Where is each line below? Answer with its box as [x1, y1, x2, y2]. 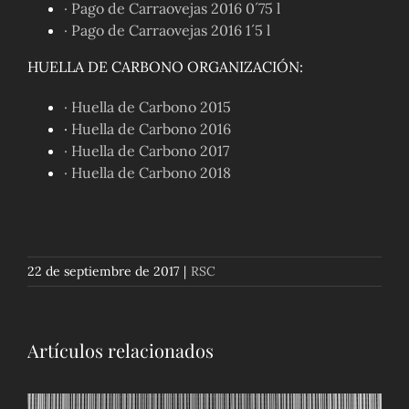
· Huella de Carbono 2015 [63, 98, 231, 117]
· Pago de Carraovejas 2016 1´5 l [63, 21, 270, 40]
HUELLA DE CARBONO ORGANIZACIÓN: [26, 58, 303, 77]
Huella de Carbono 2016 [70, 120, 231, 139]
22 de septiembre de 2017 [27, 263, 179, 280]
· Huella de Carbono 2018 [63, 163, 231, 183]
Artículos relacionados [27, 338, 214, 363]
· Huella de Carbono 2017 [63, 142, 229, 161]
